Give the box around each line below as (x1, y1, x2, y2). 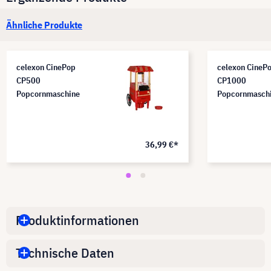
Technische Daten (16, 244, 114, 262)
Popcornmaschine (16, 88, 80, 99)
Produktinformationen (16, 211, 139, 229)
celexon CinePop (16, 61, 76, 73)
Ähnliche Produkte (6, 18, 82, 31)
